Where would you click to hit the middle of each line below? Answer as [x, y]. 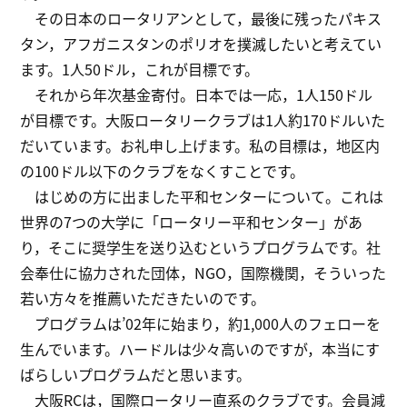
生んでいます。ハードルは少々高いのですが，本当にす [200, 349]
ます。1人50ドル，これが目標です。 [140, 69]
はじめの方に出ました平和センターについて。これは [202, 197]
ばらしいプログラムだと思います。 [136, 375]
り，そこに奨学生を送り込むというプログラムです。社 [201, 248]
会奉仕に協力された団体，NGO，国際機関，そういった [203, 273]
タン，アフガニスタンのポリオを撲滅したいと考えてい [201, 44]
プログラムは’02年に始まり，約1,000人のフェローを [201, 324]
